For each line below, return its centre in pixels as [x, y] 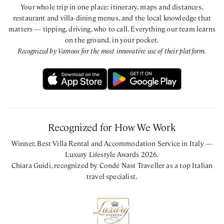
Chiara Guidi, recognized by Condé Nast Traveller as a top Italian [112, 165]
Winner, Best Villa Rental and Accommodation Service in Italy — [112, 143]
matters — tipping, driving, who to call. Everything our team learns [112, 29]
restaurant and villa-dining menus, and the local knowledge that [112, 18]
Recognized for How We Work [112, 127]
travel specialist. [112, 176]
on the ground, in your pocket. [112, 40]
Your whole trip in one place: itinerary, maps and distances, [112, 7]
